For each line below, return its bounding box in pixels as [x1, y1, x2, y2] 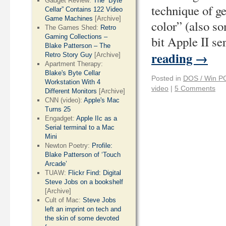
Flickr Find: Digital [68, 169, 122, 177]
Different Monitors [45, 87, 97, 95]
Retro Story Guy [45, 51, 93, 59]
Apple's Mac [84, 96, 120, 104]
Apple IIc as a [76, 115, 118, 122]
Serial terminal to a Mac [45, 124, 115, 131]
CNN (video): [45, 96, 84, 104]
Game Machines [45, 15, 93, 22]
